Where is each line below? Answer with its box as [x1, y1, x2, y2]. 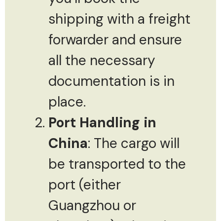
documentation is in [48, 72, 175, 90]
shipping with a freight [48, 9, 190, 28]
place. [48, 92, 86, 111]
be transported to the [48, 154, 186, 173]
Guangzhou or [48, 196, 136, 215]
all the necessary [48, 51, 155, 70]
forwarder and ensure [48, 30, 182, 49]
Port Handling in [48, 113, 156, 132]
